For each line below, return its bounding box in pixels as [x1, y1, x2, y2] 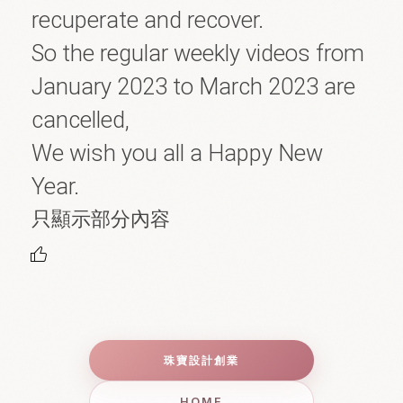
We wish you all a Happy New [31, 139, 323, 166]
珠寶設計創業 [164, 354, 239, 367]
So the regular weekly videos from [31, 40, 364, 67]
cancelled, [31, 106, 130, 133]
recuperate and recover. [31, 6, 264, 33]
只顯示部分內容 [31, 207, 170, 230]
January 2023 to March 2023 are [31, 73, 355, 100]
